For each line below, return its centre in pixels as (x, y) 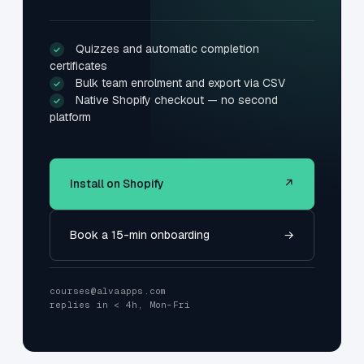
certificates (78, 65)
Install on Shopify (117, 183)
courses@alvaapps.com (108, 290)
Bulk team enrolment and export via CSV (180, 82)
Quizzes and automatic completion (167, 48)
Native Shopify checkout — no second (177, 100)
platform (70, 117)
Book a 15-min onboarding (140, 234)
